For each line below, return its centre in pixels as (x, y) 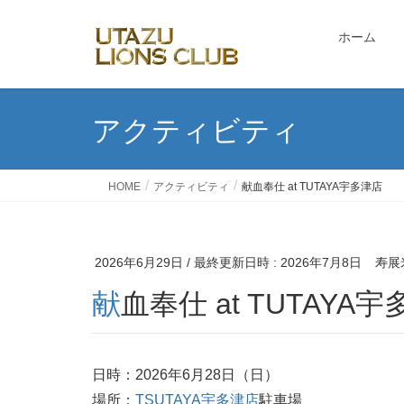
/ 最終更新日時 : (234, 262)
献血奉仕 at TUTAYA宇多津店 (312, 187)
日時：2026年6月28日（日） (185, 374)
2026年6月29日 (139, 262)
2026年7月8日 (321, 262)
